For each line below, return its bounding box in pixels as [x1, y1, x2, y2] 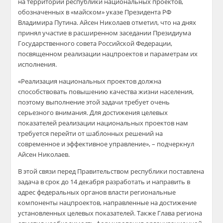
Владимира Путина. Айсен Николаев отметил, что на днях [18, 18, 197, 27]
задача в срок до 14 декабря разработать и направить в [18, 177, 191, 186]
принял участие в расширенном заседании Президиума [18, 28, 192, 37]
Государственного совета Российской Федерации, [18, 39, 173, 48]
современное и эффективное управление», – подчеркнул [18, 139, 195, 148]
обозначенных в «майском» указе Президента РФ [18, 7, 172, 16]
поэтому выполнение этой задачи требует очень [18, 98, 170, 107]
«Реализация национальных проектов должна [18, 77, 162, 86]
